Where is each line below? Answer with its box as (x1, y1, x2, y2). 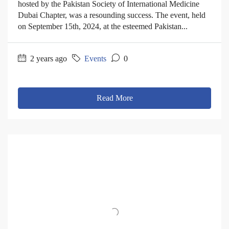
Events (84, 54, 106, 63)
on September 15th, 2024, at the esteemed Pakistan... (18, 21, 188, 31)
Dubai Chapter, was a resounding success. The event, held (18, 10, 205, 19)
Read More (96, 93, 133, 102)
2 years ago (28, 54, 67, 63)
